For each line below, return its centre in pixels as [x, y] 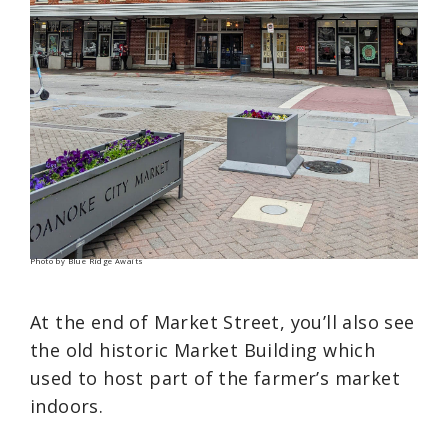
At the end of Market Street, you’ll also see [222, 322]
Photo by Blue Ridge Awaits [87, 260]
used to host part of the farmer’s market [215, 378]
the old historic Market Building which [203, 350]
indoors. [67, 406]
